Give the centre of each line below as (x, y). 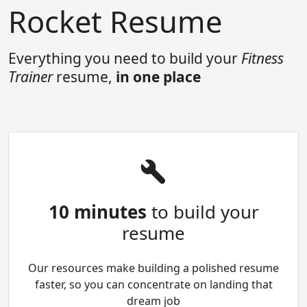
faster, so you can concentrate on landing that (153, 285)
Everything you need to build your (125, 59)
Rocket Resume (115, 22)
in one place (158, 77)
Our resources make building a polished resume (153, 268)
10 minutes (97, 212)
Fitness (262, 59)
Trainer (30, 77)
